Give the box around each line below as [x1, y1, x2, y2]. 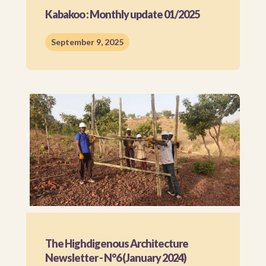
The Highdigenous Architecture [45, 237, 188, 250]
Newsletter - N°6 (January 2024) [45, 251, 186, 264]
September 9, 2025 [51, 37, 123, 47]
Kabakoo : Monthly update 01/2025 [45, 8, 199, 21]
